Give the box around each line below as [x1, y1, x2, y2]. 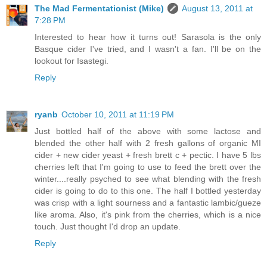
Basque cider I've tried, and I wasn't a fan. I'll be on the [35, 44, 261, 54]
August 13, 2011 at [182, 3, 253, 13]
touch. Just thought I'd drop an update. [35, 221, 181, 231]
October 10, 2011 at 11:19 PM [61, 109, 174, 119]
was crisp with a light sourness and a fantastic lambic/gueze [35, 197, 261, 207]
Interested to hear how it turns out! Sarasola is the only [35, 32, 261, 42]
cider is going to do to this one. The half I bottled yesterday [35, 185, 261, 195]
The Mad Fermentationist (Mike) [35, 3, 164, 13]
